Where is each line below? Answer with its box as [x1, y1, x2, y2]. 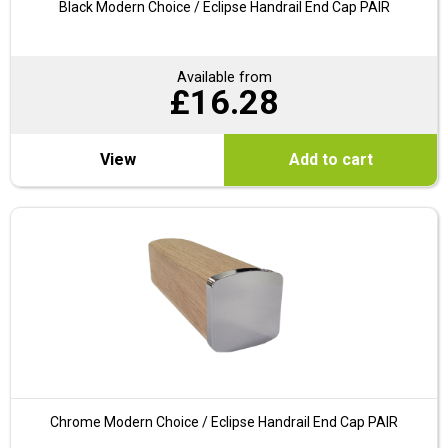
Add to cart [288, 150, 373, 170]
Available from [176, 69, 272, 87]
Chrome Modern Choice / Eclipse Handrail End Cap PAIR [50, 414, 398, 431]
